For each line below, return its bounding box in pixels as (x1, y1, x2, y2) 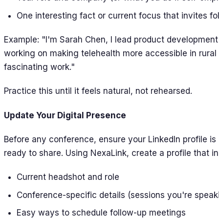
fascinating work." (4, 62, 75, 72)
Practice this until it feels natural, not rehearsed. (4, 86, 192, 96)
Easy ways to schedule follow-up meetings (16, 208, 186, 218)
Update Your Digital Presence (4, 110, 126, 120)
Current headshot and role (16, 172, 119, 182)
